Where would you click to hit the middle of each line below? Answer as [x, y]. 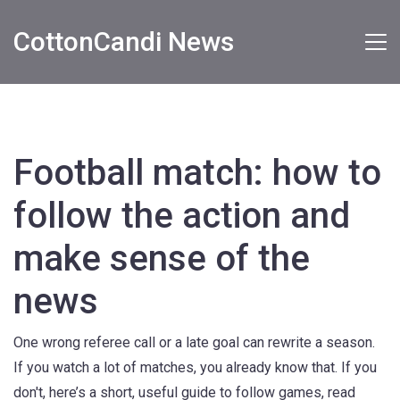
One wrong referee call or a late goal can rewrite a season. [194, 342]
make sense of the [162, 258]
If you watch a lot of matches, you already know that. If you [195, 367]
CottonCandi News [124, 42]
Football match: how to [197, 173]
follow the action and [182, 216]
